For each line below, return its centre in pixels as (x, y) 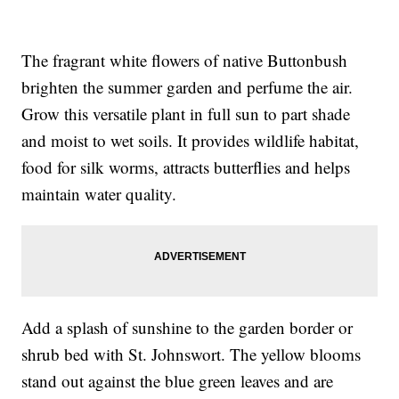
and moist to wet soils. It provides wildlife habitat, (191, 141)
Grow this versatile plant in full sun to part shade (186, 114)
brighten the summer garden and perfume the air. (187, 87)
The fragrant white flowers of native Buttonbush (185, 61)
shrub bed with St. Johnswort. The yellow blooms (191, 354)
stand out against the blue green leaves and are (178, 381)
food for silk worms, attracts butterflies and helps (186, 167)
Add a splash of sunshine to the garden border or (187, 328)
